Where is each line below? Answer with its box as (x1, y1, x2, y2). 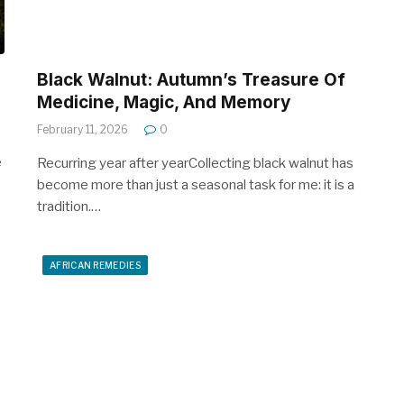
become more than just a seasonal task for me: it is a (37, 176, 354, 193)
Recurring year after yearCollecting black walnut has (37, 154, 353, 171)
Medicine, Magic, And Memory (37, 91, 290, 113)
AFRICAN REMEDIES (50, 259, 141, 271)
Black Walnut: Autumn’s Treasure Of (37, 69, 345, 90)
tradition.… (37, 197, 101, 215)
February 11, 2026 (37, 122, 128, 136)
